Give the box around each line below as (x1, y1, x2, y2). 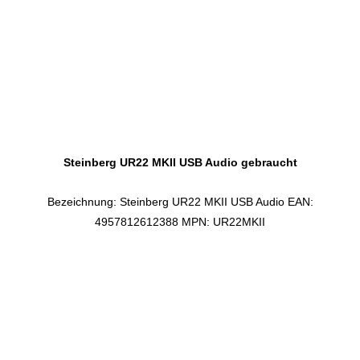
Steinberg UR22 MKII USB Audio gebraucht (63, 155, 297, 169)
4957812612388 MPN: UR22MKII (95, 215, 265, 228)
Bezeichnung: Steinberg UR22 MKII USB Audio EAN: (47, 194, 313, 208)
